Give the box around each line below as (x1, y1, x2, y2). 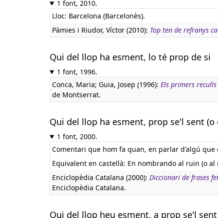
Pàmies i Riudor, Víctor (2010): (52, 25, 150, 35)
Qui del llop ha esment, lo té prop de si (50, 51, 211, 63)
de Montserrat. (52, 90, 101, 99)
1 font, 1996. (56, 67, 97, 76)
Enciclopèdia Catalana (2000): (52, 173, 149, 182)
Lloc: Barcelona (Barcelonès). (52, 11, 145, 20)
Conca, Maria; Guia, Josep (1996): (52, 80, 161, 89)
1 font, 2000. (56, 132, 97, 141)
